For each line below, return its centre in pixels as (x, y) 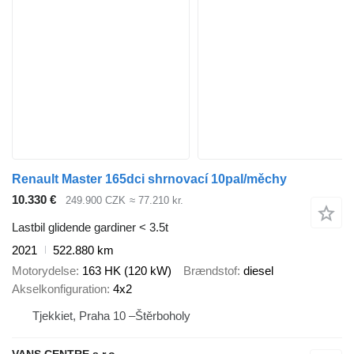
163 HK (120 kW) (127, 271)
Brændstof (210, 271)
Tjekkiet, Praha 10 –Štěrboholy (111, 316)
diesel (258, 271)
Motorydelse (44, 271)
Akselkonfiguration (59, 289)
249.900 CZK (96, 201)
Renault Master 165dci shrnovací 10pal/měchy (149, 179)
